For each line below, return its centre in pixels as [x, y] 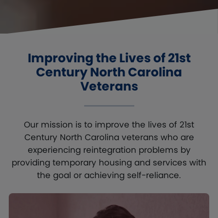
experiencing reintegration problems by [109, 150]
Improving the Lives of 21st [109, 58]
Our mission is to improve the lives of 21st [109, 125]
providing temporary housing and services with [109, 163]
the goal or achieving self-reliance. [109, 175]
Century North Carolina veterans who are [109, 137]
